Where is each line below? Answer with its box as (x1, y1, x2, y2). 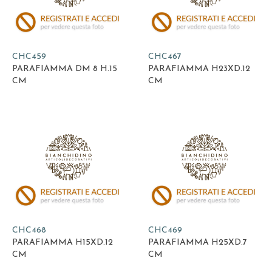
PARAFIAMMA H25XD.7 (148, 237, 247, 247)
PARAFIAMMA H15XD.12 (12, 237, 113, 247)
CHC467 (148, 52, 182, 62)
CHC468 (12, 225, 46, 235)
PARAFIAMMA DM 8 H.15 (12, 64, 117, 74)
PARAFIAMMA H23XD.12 (148, 64, 250, 74)
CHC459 (12, 52, 46, 62)
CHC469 (148, 225, 182, 235)
